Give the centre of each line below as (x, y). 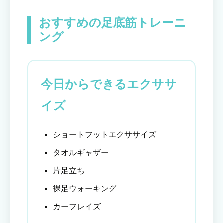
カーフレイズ (77, 207)
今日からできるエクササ (109, 84)
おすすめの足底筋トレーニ (112, 23)
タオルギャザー (81, 153)
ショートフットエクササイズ (105, 135)
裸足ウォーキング (85, 189)
